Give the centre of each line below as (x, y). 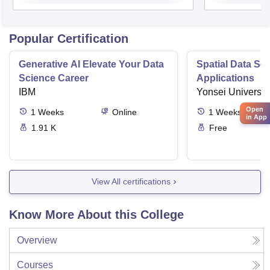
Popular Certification (69, 38)
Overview (37, 240)
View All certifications (131, 182)
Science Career (54, 78)
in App (256, 117)
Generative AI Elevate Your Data (91, 64)
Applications (225, 78)
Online (124, 112)
